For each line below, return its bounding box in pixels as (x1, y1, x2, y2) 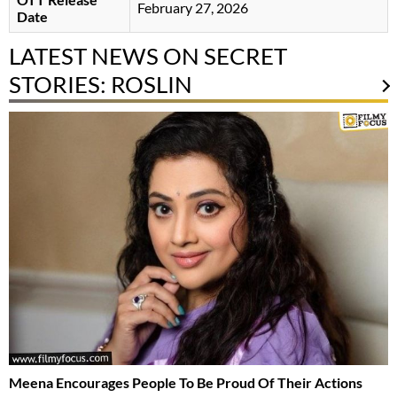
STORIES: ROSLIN (9, 70, 192, 99)
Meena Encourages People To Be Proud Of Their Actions (9, 374, 362, 392)
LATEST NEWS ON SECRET (9, 42, 287, 71)
